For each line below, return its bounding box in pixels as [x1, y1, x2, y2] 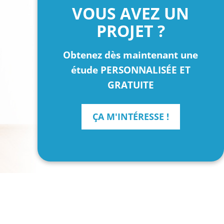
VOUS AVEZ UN [72, 2, 189, 24]
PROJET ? [96, 19, 165, 41]
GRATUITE [107, 77, 154, 91]
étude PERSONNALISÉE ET [70, 62, 190, 76]
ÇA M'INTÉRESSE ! [92, 110, 169, 123]
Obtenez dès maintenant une [63, 47, 198, 61]
